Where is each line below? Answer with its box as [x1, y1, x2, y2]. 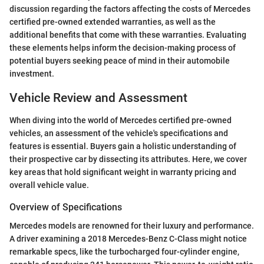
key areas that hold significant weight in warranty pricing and [9, 167, 236, 177]
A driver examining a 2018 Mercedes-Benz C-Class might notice [9, 234, 247, 244]
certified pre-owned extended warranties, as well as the [9, 16, 216, 27]
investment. [9, 68, 54, 78]
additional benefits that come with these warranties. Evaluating [9, 29, 246, 39]
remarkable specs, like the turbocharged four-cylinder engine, [9, 247, 239, 257]
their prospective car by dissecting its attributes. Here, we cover [9, 154, 247, 164]
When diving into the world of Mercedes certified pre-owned [9, 115, 232, 125]
